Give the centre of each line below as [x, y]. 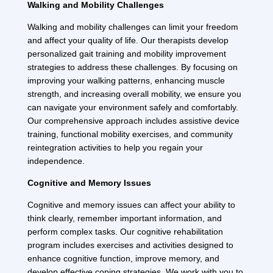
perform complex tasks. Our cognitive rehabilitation [125, 231]
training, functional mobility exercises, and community [130, 134]
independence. [56, 161]
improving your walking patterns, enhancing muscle [126, 80]
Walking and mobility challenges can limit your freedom [133, 27]
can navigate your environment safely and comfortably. [133, 107]
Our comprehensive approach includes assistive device [133, 120]
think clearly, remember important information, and [124, 218]
